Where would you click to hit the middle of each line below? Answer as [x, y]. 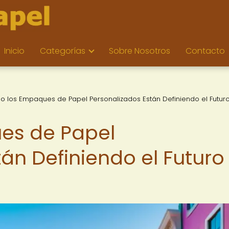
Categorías [63, 51]
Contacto [205, 51]
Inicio [14, 51]
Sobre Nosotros [140, 51]
